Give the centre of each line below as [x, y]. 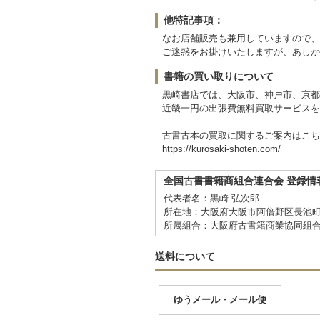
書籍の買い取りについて [219, 76]
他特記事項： [194, 20]
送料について [185, 256]
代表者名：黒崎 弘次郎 [211, 198]
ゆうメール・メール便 [220, 299]
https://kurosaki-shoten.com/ [221, 149]
